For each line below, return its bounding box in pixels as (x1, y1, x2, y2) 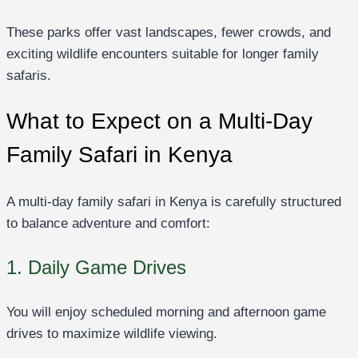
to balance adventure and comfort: (6, 215, 210, 231)
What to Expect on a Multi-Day (6, 109, 312, 134)
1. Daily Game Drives (6, 256, 186, 278)
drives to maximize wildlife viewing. (6, 325, 217, 341)
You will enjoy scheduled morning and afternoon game (6, 304, 326, 320)
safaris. (6, 68, 51, 84)
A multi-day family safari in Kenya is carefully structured (6, 193, 341, 209)
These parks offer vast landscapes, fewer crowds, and (6, 25, 331, 41)
